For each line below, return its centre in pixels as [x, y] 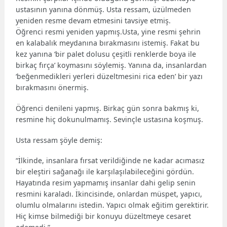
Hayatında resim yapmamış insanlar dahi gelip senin [106, 183]
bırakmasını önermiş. [52, 88]
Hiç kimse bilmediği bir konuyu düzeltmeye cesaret [104, 216]
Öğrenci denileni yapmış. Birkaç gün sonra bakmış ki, [108, 108]
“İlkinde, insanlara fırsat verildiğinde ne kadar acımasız [110, 161]
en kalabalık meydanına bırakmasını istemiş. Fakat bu [108, 43]
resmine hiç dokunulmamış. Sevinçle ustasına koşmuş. [110, 119]
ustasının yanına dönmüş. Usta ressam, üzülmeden [104, 10]
